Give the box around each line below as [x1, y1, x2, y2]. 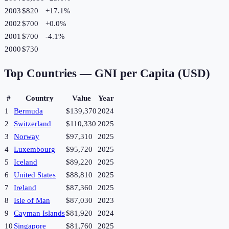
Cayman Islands [14, 209, 65, 218]
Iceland [14, 158, 37, 167]
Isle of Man [14, 196, 50, 205]
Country [25, 94, 54, 103]
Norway [14, 132, 39, 141]
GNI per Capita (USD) [95, 67, 210, 80]
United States [14, 171, 56, 179]
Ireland [14, 184, 36, 192]
